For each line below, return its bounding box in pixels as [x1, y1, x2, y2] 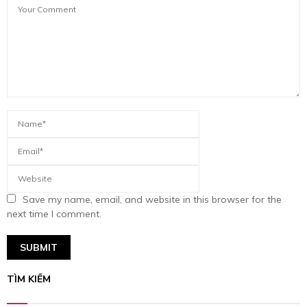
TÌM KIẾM [7, 273, 51, 286]
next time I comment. [7, 208, 101, 221]
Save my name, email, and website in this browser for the [23, 193, 282, 206]
